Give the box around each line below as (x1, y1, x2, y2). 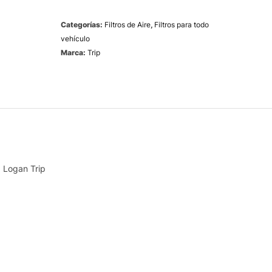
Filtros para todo (154, 20, 209, 29)
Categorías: (61, 20, 104, 29)
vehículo (61, 34, 90, 43)
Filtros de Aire (104, 20, 151, 29)
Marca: (61, 48, 87, 57)
